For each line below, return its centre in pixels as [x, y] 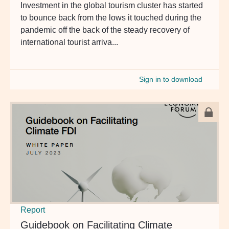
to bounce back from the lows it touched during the [111, 17]
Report [33, 210]
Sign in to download [171, 79]
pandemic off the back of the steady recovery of [105, 30]
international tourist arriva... [69, 42]
